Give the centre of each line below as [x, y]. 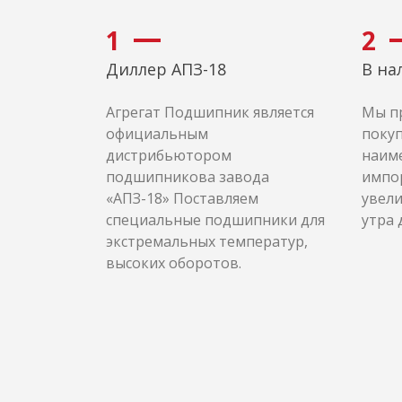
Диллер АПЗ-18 [166, 69]
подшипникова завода [188, 177]
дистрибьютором [169, 155]
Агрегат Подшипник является [210, 112]
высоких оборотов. [174, 263]
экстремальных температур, [207, 241]
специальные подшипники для [215, 220]
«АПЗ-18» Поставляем [182, 198]
